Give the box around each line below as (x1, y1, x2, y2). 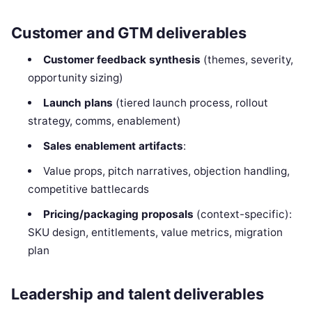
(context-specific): (193, 207, 292, 221)
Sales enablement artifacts (42, 139, 183, 153)
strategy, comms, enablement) (28, 114, 182, 127)
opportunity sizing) (28, 70, 124, 84)
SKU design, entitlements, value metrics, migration (28, 225, 283, 239)
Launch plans (42, 95, 113, 109)
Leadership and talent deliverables (11, 284, 264, 303)
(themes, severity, (200, 52, 293, 66)
